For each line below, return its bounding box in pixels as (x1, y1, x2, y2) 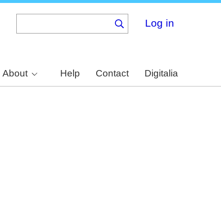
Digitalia (145, 68, 178, 79)
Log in (145, 17, 174, 29)
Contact (96, 68, 129, 79)
